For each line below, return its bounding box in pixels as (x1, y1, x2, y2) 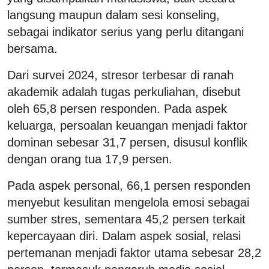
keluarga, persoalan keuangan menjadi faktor (7, 119, 247, 133)
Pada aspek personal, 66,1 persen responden (7, 179, 250, 193)
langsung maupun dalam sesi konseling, (7, 8, 220, 22)
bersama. (7, 42, 58, 56)
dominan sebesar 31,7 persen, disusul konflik (7, 136, 247, 150)
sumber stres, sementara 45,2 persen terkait (7, 213, 246, 226)
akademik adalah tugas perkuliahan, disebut (7, 85, 241, 99)
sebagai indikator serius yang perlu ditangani (7, 25, 244, 39)
